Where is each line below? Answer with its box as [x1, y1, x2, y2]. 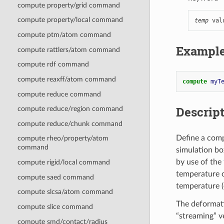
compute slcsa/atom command [17, 188, 113, 196]
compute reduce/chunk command [17, 119, 122, 127]
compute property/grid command [17, 1, 120, 9]
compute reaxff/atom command [17, 75, 116, 83]
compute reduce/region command [17, 105, 123, 113]
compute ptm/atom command [17, 31, 111, 39]
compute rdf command [17, 60, 89, 68]
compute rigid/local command [17, 158, 110, 166]
